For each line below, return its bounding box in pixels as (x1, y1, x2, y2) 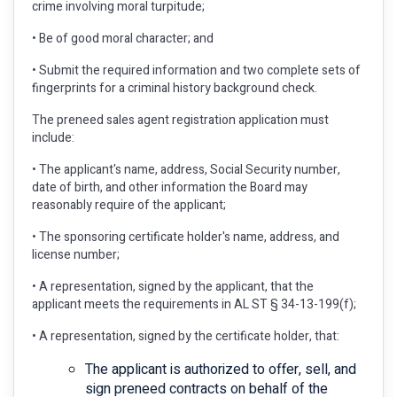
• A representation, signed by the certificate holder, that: (32, 327, 339, 346)
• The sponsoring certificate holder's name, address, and (32, 228, 339, 246)
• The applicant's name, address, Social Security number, (32, 160, 340, 179)
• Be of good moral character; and (32, 29, 214, 48)
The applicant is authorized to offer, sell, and (85, 359, 356, 380)
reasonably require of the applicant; (32, 196, 226, 214)
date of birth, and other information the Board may (32, 178, 307, 197)
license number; (32, 245, 120, 264)
